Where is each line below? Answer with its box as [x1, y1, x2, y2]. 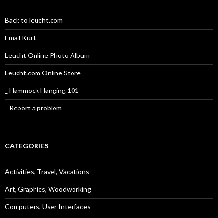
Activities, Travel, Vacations [5, 167, 89, 176]
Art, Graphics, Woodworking [5, 185, 91, 194]
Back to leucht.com [5, 16, 63, 25]
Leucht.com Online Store [5, 69, 81, 77]
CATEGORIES [5, 142, 48, 150]
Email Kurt [5, 34, 36, 42]
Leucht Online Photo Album [5, 51, 90, 60]
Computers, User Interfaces [5, 202, 91, 211]
